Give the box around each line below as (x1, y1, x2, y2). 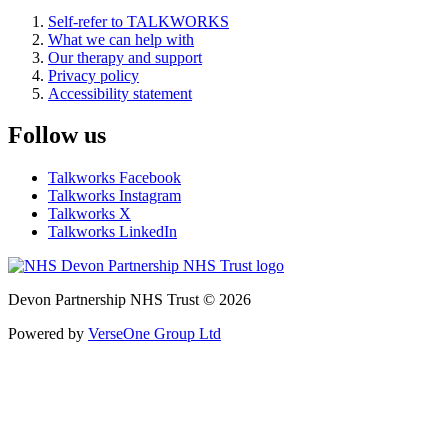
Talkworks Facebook (48, 169, 181, 187)
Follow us (8, 122, 106, 149)
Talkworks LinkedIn (48, 223, 177, 241)
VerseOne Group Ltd (88, 325, 221, 343)
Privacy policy (48, 66, 139, 84)
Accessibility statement (48, 84, 192, 102)
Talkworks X (48, 205, 131, 223)
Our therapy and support (48, 48, 202, 66)
